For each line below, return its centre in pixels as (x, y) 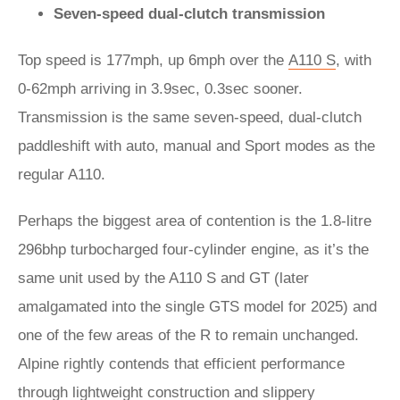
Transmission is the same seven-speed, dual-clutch (190, 117)
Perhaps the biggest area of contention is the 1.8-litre (195, 221)
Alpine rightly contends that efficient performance (181, 364)
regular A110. (62, 175)
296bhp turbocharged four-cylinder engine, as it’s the (193, 250)
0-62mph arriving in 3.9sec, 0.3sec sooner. (160, 89)
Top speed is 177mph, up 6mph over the (153, 60)
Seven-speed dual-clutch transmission (189, 14)
